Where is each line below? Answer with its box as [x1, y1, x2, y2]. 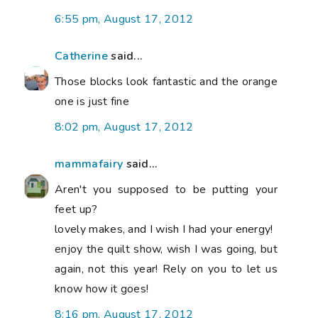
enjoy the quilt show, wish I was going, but [55, 241, 278, 258]
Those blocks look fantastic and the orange [55, 74, 278, 90]
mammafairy [55, 156, 124, 172]
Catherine [55, 48, 108, 65]
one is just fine [55, 94, 130, 110]
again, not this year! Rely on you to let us [55, 261, 278, 278]
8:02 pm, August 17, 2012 [55, 119, 194, 136]
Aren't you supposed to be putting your [55, 182, 278, 198]
